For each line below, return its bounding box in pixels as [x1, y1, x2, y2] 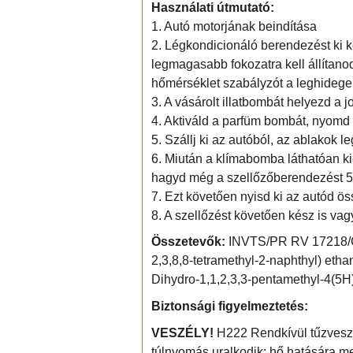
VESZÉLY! [150, 325, 214, 340]
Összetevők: [150, 235, 229, 249]
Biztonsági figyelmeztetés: [150, 299, 308, 313]
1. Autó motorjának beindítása [150, 19, 317, 33]
